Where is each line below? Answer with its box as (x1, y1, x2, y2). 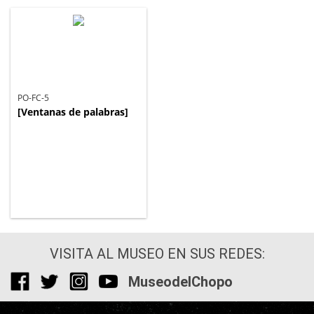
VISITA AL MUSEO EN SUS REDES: (49, 245, 265, 263)
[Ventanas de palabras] (18, 105, 128, 119)
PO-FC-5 (18, 92, 49, 104)
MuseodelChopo (128, 273, 233, 291)
